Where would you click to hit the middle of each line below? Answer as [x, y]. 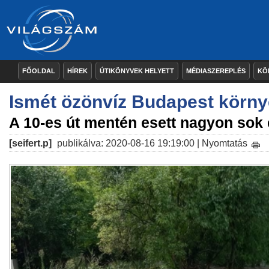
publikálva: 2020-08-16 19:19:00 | [128, 143]
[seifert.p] [30, 143]
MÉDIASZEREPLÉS [216, 71]
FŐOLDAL [39, 71]
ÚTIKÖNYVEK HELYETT [137, 71]
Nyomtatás [225, 143]
